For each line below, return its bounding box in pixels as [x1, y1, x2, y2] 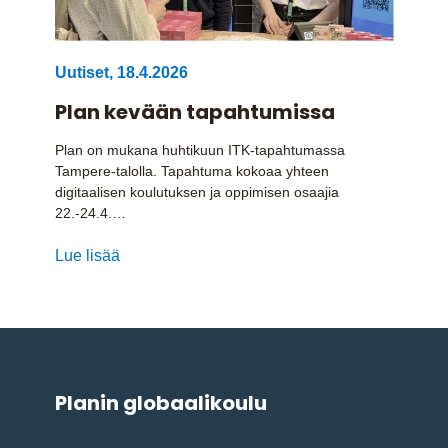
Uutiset [54, 63, 109, 81]
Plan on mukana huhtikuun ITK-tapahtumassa [54, 141, 345, 158]
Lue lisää [54, 246, 120, 264]
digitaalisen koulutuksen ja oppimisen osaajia [54, 183, 339, 200]
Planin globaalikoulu [54, 388, 267, 417]
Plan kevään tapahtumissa [54, 97, 335, 126]
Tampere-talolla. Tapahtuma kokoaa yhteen [54, 162, 329, 179]
